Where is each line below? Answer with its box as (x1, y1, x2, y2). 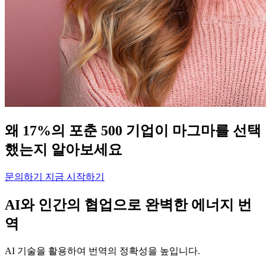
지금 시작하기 (45, 172, 104, 182)
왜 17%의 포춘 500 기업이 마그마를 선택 (5, 123, 261, 139)
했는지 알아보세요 (5, 142, 122, 158)
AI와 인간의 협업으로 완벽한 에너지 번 (5, 197, 252, 213)
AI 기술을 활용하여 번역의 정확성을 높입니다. (5, 246, 200, 256)
